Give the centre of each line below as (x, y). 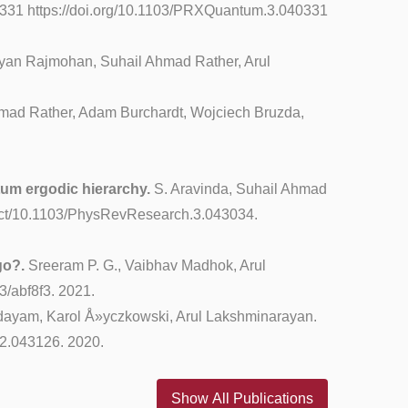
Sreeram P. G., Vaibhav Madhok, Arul (145, 265)
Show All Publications (242, 398)
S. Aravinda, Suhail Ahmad (239, 189)
